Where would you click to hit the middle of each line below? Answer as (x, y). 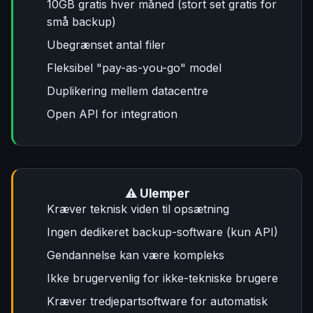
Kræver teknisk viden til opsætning (138, 209)
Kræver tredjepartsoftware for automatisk (157, 301)
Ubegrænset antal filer (106, 45)
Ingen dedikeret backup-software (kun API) (162, 232)
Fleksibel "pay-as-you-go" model (134, 68)
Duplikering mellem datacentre (128, 91)
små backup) (81, 22)
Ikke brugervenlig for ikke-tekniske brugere (162, 278)
